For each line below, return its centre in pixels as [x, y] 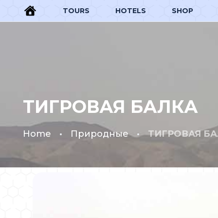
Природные [100, 134]
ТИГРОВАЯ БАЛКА [110, 107]
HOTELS [130, 10]
